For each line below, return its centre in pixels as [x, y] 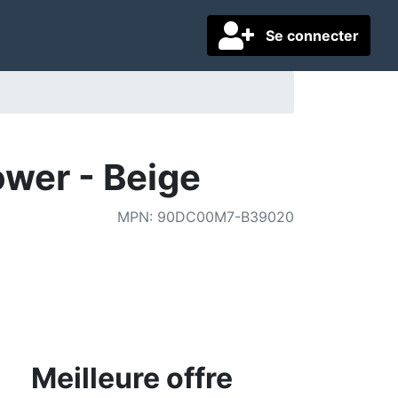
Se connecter [312, 36]
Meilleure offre [132, 378]
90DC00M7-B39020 [226, 217]
